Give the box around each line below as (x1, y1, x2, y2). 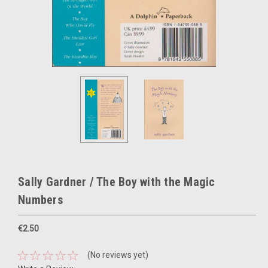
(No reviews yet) (87, 250, 148, 260)
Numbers (18, 193, 63, 207)
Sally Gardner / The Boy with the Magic (18, 175, 215, 189)
